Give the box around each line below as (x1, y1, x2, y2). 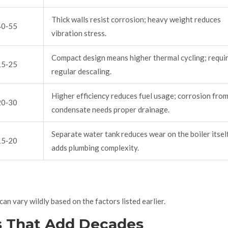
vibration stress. (51, 28, 106, 38)
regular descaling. (51, 67, 111, 76)
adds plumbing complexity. (51, 143, 139, 153)
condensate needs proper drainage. (51, 105, 169, 115)
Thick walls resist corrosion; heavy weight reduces (51, 15, 221, 24)
